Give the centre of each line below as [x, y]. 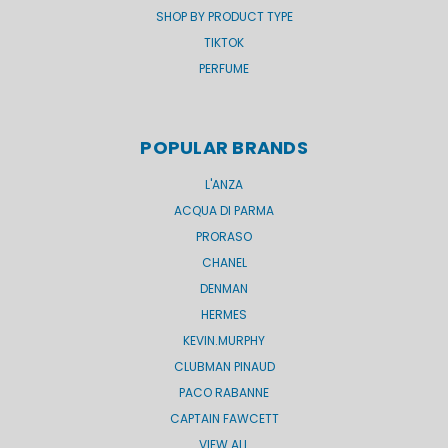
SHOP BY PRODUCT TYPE [224, 17]
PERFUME [224, 69]
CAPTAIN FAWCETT [224, 419]
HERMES [224, 315]
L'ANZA [224, 185]
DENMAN [224, 289]
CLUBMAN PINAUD [224, 367]
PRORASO [224, 237]
